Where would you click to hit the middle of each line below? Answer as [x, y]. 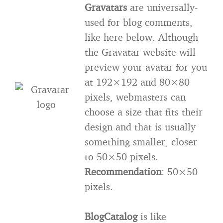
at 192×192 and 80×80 [137, 82]
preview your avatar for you [146, 67]
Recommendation [123, 171]
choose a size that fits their [144, 112]
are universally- [162, 7]
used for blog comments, [139, 22]
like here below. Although [141, 37]
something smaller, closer [141, 142]
